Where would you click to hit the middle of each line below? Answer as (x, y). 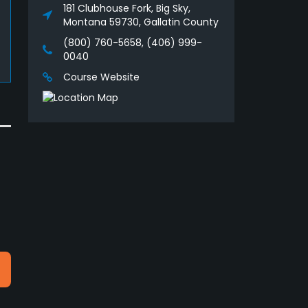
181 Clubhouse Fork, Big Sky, (127, 9)
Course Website (101, 77)
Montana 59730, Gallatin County (141, 22)
